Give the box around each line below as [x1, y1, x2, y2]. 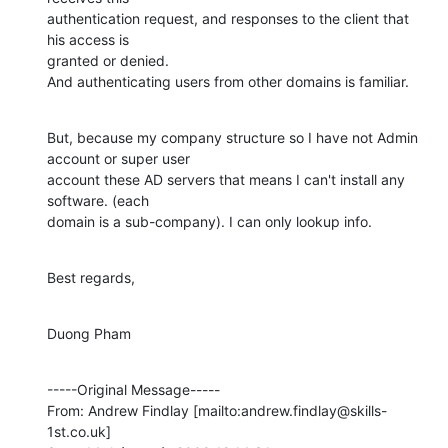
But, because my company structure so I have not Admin [47, 128, 418, 146]
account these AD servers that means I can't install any [47, 170, 405, 188]
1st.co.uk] [47, 422, 115, 440]
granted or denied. [47, 51, 173, 69]
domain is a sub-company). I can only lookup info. [47, 212, 372, 230]
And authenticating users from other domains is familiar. [47, 72, 409, 90]
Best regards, [47, 268, 135, 286]
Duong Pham [47, 324, 131, 342]
